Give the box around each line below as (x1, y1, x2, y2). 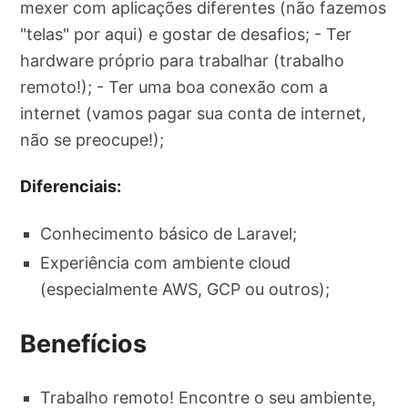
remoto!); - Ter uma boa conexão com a (20, 77, 329, 97)
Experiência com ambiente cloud (40, 253, 291, 273)
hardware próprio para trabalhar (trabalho (20, 51, 345, 71)
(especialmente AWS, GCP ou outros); (40, 280, 331, 300)
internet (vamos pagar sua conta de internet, (20, 104, 367, 124)
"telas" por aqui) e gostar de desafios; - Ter (20, 25, 352, 45)
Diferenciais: (20, 177, 122, 197)
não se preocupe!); (20, 130, 165, 150)
